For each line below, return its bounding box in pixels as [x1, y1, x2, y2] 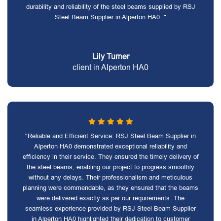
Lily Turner [92, 52, 129, 61]
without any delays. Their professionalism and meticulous [29, 174, 192, 181]
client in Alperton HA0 [73, 63, 148, 72]
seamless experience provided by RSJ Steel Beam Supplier [25, 205, 196, 212]
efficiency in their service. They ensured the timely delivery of [22, 153, 199, 160]
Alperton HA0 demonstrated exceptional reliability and [34, 143, 187, 150]
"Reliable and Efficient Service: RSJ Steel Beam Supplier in [25, 132, 196, 140]
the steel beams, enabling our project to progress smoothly [27, 163, 194, 171]
